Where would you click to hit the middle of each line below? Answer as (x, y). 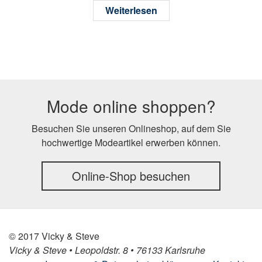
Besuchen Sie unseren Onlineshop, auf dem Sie (131, 128)
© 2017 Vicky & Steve (54, 236)
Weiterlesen (131, 10)
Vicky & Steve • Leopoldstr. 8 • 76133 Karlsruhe (107, 250)
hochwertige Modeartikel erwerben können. (131, 142)
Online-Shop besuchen (131, 175)
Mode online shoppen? (131, 106)
